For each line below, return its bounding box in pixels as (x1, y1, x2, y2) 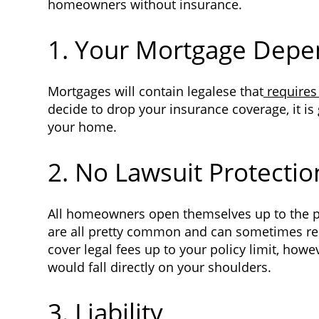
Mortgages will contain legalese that (48, 82, 263, 100)
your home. (48, 117, 117, 135)
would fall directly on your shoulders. (48, 258, 271, 276)
